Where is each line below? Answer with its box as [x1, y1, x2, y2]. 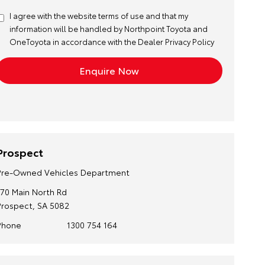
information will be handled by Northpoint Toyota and [9, 23, 208, 34]
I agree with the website [9, 10, 98, 21]
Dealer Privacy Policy [137, 36, 214, 47]
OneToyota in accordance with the [9, 36, 138, 47]
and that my [143, 10, 188, 21]
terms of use [98, 10, 144, 21]
